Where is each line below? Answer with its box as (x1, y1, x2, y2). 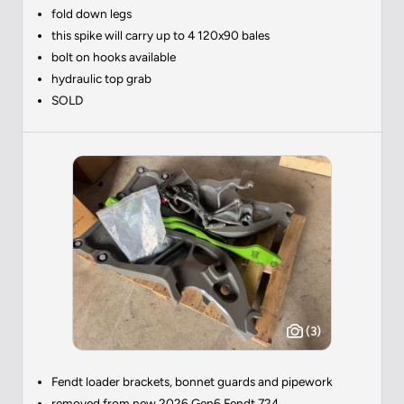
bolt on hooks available (51, 49, 176, 64)
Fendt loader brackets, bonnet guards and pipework (51, 373, 333, 389)
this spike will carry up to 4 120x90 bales (51, 27, 270, 42)
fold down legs (51, 5, 132, 21)
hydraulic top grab (51, 70, 151, 86)
